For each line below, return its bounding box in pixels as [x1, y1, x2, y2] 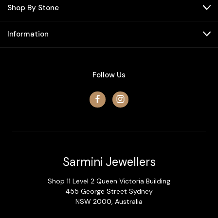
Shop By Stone [7, 2, 59, 13]
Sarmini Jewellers [62, 154, 156, 169]
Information [7, 29, 49, 39]
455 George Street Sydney [65, 186, 153, 196]
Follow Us [92, 70, 126, 80]
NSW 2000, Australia [75, 197, 143, 206]
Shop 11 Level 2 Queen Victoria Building [48, 176, 170, 185]
